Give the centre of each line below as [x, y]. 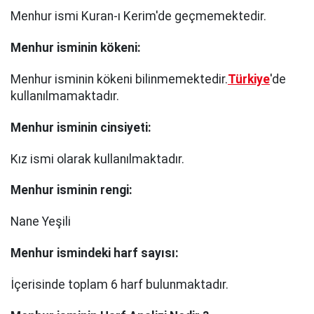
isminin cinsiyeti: [104, 127]
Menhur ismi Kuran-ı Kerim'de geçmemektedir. [138, 16]
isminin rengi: [95, 190]
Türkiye [249, 80]
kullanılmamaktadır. [65, 96]
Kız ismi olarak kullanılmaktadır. [97, 159]
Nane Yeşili [41, 222]
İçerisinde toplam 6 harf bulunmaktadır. [120, 284]
